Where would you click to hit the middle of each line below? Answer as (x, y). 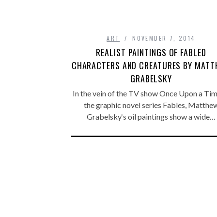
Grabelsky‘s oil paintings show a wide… (151, 117)
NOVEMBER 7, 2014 (164, 38)
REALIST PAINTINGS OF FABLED (151, 53)
